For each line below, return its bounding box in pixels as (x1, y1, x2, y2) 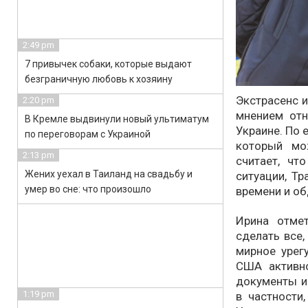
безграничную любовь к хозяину (25, 74, 173, 85)
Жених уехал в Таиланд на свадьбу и (25, 168, 192, 179)
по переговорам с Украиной (25, 129, 151, 140)
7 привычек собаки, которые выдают (25, 58, 192, 69)
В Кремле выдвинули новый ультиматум (25, 113, 209, 124)
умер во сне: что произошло (25, 184, 151, 195)
